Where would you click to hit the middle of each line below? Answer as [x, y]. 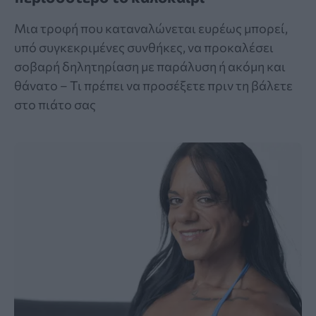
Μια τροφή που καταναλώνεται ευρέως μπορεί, [151, 29]
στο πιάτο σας [55, 105]
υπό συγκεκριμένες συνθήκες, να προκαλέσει [144, 48]
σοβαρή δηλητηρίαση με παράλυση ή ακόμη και [150, 67]
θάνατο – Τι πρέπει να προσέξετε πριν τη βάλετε [153, 86]
